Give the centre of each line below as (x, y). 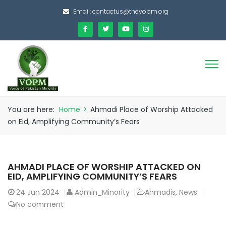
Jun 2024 (43, 192)
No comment (40, 204)
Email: (83, 11)
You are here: (31, 109)
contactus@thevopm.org (130, 11)
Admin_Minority (102, 192)
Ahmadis (160, 192)
